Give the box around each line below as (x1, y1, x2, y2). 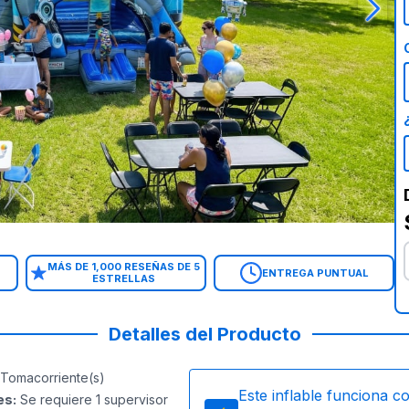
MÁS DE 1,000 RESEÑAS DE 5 (47, 260, 200, 273)
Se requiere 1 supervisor (19, 392, 168, 407)
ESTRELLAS (91, 272, 155, 285)
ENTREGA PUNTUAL (261, 266, 369, 279)
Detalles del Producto (108, 323, 301, 345)
